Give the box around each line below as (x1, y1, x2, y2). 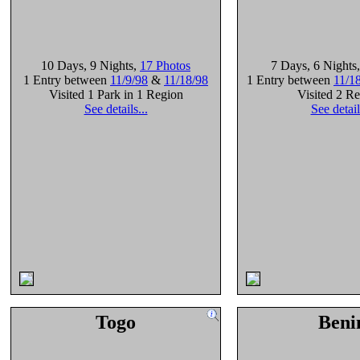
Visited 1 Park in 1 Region (48, 88, 183, 101)
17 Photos (140, 59, 190, 72)
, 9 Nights (84, 59, 133, 72)
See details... (84, 102, 148, 116)
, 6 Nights (307, 59, 357, 72)
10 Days (41, 59, 84, 72)
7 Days (271, 59, 307, 72)
